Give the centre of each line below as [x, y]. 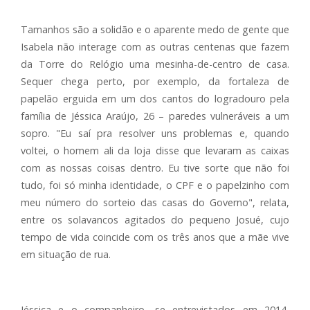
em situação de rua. [66, 254]
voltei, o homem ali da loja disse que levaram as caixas [155, 151]
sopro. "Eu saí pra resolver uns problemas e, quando [155, 133]
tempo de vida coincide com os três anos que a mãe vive [155, 237]
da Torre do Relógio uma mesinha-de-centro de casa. [155, 64]
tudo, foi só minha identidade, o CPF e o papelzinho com [155, 185]
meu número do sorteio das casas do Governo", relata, [155, 202]
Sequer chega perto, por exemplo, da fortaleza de [155, 81]
